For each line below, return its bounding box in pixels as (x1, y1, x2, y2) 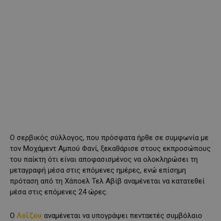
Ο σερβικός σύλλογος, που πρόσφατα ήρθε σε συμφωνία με (10, 133, 209, 143)
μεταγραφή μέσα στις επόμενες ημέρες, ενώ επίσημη (10, 166, 186, 175)
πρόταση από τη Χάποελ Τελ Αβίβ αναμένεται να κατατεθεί (10, 177, 205, 186)
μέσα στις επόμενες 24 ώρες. (10, 187, 108, 197)
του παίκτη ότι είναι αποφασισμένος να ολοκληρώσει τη (10, 155, 198, 164)
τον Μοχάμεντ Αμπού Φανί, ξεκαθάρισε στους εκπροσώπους (10, 144, 211, 153)
